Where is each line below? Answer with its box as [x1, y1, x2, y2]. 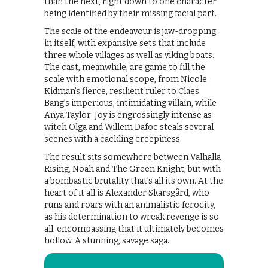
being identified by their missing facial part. [44, 8, 217, 19]
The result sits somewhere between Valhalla [44, 151, 221, 162]
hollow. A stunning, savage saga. [44, 235, 169, 246]
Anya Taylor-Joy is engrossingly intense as [44, 109, 212, 120]
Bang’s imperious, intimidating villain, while [44, 98, 217, 108]
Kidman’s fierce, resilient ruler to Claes [44, 86, 199, 96]
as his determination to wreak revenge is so [44, 211, 219, 222]
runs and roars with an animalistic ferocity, [44, 199, 215, 210]
